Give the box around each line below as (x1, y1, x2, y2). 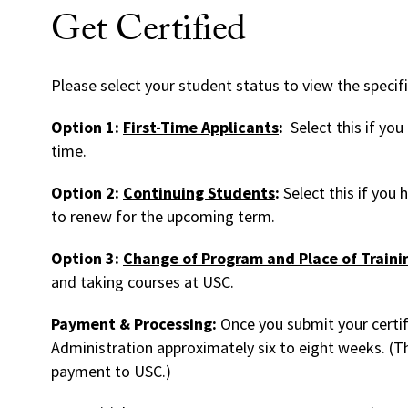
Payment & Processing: (51, 313, 217, 335)
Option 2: (51, 182, 123, 204)
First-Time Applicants (123, 117, 279, 138)
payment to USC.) (51, 361, 171, 382)
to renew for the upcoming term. (51, 206, 275, 228)
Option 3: (51, 248, 123, 270)
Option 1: (51, 117, 123, 138)
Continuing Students (123, 182, 275, 204)
